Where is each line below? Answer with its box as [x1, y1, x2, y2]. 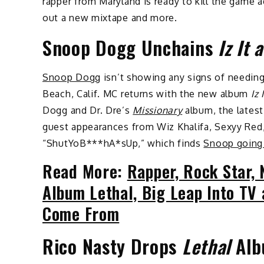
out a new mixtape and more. [42, 11, 177, 24]
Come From [42, 201, 120, 226]
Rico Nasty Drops [42, 232, 182, 260]
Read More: [42, 159, 127, 183]
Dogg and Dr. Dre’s [42, 104, 133, 116]
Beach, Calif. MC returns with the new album [42, 87, 249, 100]
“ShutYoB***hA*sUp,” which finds [42, 137, 204, 149]
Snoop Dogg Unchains [42, 33, 218, 61]
